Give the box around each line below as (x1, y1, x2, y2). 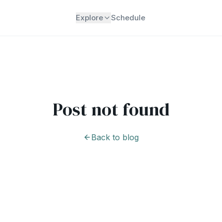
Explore (76, 13, 104, 22)
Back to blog (91, 132, 139, 142)
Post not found (53, 97, 169, 121)
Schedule (111, 13, 146, 22)
